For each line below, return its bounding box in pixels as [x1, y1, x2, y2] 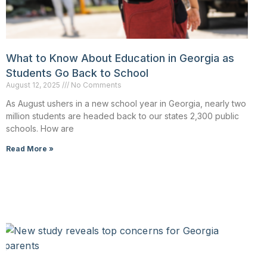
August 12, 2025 [6, 80, 62, 90]
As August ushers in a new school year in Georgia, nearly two [6, 98, 246, 109]
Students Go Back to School [6, 67, 148, 80]
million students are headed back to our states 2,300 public [6, 111, 239, 122]
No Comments [69, 80, 122, 90]
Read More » [6, 144, 54, 154]
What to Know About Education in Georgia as [6, 52, 234, 65]
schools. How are [6, 123, 74, 134]
